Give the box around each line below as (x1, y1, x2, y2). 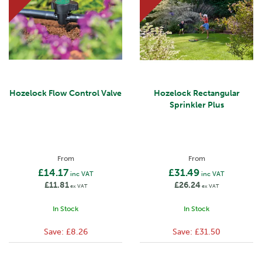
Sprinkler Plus (169, 100, 224, 110)
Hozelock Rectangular (153, 88, 240, 98)
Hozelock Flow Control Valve (9, 88, 122, 98)
